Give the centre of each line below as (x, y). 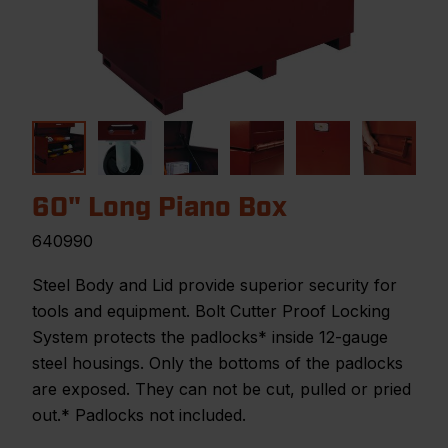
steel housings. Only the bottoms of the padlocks (217, 363)
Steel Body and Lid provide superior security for (214, 285)
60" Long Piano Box (159, 207)
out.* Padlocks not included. (139, 415)
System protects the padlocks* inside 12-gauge (210, 337)
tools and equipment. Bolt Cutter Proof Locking (211, 311)
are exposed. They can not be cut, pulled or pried (221, 389)
